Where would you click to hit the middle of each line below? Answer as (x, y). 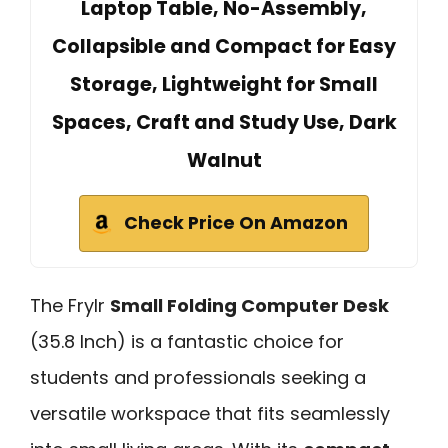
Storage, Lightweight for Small (224, 84)
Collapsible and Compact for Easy (224, 46)
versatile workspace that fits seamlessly (210, 413)
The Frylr (70, 305)
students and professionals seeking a (198, 377)
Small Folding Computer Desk (249, 305)
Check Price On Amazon (236, 222)
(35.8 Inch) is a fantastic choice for (187, 341)
